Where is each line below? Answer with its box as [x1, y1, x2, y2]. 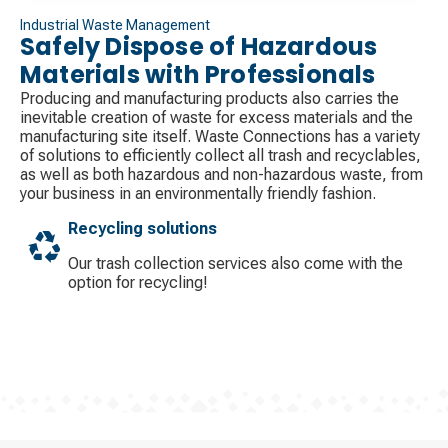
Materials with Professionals [20, 57, 376, 91]
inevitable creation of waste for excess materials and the [20, 107, 413, 127]
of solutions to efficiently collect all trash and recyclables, [20, 145, 421, 165]
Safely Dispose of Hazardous [20, 29, 378, 63]
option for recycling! [68, 272, 208, 292]
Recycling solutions [68, 218, 217, 238]
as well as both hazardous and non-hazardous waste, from [20, 164, 423, 184]
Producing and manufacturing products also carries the [20, 88, 399, 108]
